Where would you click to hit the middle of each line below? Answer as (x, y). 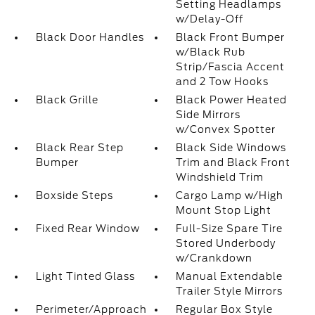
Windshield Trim (220, 177)
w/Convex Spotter (226, 129)
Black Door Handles (90, 37)
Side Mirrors (208, 115)
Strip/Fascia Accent (231, 67)
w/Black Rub (211, 52)
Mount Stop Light (224, 210)
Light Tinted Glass (85, 276)
